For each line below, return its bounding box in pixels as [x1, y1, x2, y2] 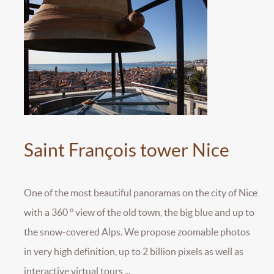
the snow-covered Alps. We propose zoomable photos [24, 226, 250, 237]
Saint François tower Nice [24, 139, 229, 160]
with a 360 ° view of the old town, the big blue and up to [24, 206, 254, 218]
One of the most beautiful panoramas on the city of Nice [24, 187, 257, 198]
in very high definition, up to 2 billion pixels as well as [24, 245, 243, 257]
